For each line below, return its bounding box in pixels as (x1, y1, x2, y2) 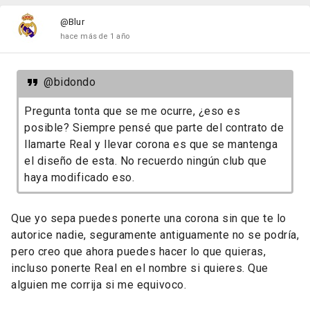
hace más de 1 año (60, 31, 130, 41)
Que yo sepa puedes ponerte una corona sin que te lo (11, 211, 286, 225)
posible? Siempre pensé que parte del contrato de (24, 120, 284, 134)
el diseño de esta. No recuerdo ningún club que (24, 154, 266, 167)
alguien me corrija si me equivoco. (11, 277, 186, 291)
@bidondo (44, 75, 95, 89)
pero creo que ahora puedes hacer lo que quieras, (11, 244, 266, 258)
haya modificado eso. (24, 170, 134, 184)
